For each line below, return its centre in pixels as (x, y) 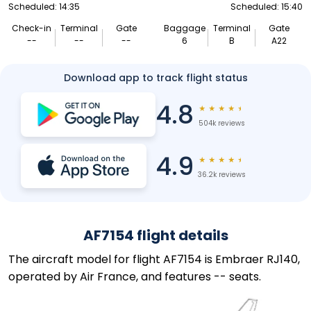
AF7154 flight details (155, 235)
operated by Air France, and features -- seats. (135, 277)
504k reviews (221, 123)
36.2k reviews (221, 175)
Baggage (185, 28)
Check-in (32, 28)
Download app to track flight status (155, 78)
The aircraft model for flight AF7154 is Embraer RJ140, (154, 259)
